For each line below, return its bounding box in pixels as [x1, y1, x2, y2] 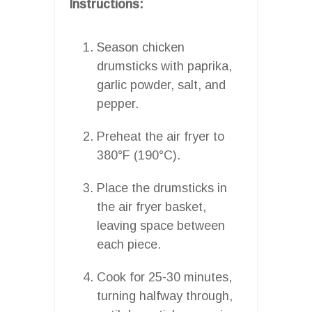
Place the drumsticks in [97, 180, 227, 195]
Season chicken [97, 40, 185, 54]
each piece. [97, 237, 161, 251]
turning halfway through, [97, 288, 233, 303]
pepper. [97, 96, 139, 111]
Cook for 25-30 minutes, [97, 270, 232, 284]
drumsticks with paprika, [97, 58, 232, 73]
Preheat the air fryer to [97, 129, 224, 143]
